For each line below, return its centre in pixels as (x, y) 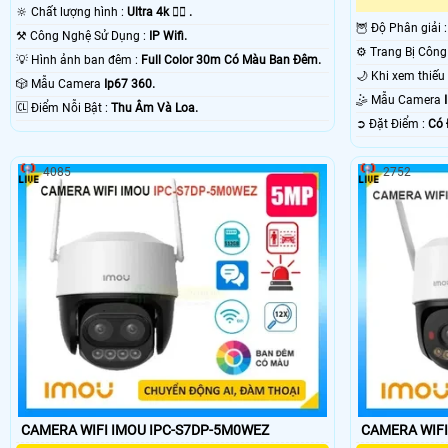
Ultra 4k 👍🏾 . (159, 12)
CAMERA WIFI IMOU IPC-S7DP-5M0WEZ (145, 429)
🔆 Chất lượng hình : (79, 12)
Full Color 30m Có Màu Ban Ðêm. (231, 60)
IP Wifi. (168, 36)
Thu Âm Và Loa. (154, 108)
